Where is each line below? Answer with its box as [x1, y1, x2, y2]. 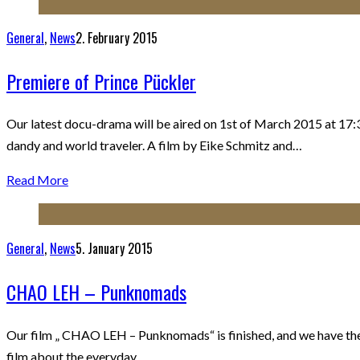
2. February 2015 [76, 27, 157, 47]
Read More [6, 172, 68, 188]
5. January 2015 [76, 239, 153, 259]
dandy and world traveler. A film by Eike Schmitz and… [6, 137, 302, 153]
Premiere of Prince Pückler [6, 66, 196, 96]
